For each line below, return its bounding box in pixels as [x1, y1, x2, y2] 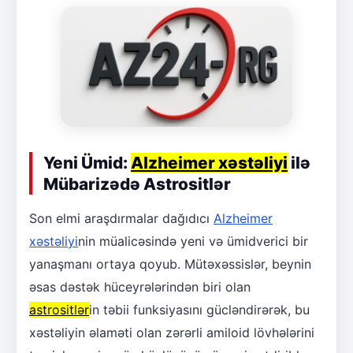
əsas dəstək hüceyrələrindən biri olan [29, 279, 251, 295]
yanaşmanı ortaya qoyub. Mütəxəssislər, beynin [29, 256, 311, 273]
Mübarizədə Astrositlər [43, 174, 231, 195]
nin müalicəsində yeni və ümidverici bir [78, 233, 308, 250]
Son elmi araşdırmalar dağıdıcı [29, 210, 214, 227]
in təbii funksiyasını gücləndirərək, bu [89, 302, 310, 318]
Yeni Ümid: [43, 153, 131, 173]
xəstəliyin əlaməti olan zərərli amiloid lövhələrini [29, 325, 314, 341]
